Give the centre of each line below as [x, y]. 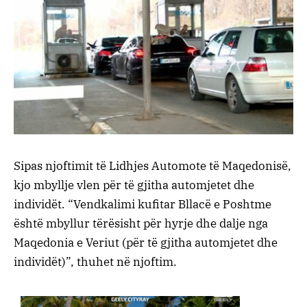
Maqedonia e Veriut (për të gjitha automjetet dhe [146, 242]
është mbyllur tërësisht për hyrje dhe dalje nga [141, 223]
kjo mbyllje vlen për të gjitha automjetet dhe [134, 185]
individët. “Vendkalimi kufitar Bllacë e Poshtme [143, 204]
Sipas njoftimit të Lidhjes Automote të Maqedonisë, [152, 165]
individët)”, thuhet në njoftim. [95, 261]
